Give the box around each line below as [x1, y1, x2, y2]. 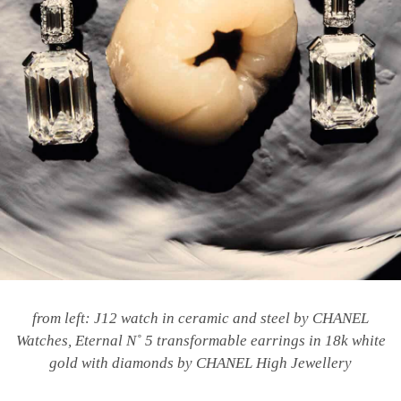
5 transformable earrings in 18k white [144, 332, 386, 350]
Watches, [15, 332, 75, 350]
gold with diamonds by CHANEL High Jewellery [49, 354, 352, 372]
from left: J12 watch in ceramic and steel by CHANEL [32, 310, 369, 328]
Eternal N [74, 332, 136, 350]
